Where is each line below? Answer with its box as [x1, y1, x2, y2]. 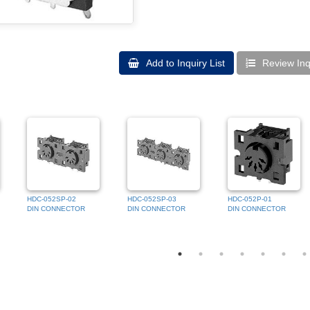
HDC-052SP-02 [27, 194, 77, 203]
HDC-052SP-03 [127, 194, 177, 203]
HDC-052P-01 [228, 194, 273, 203]
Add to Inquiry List [143, 57, 226, 69]
